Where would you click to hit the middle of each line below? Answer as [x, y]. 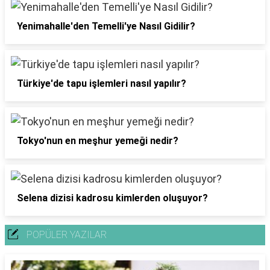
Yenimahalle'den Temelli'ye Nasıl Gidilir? [106, 26]
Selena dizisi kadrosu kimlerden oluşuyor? [112, 198]
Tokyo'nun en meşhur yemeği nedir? [98, 141]
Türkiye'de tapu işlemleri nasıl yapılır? [102, 83]
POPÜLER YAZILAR [67, 235]
